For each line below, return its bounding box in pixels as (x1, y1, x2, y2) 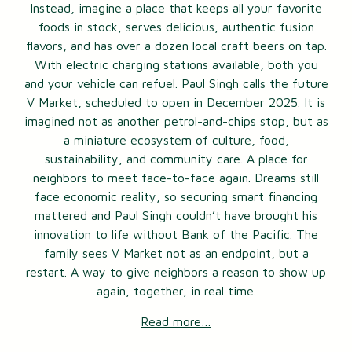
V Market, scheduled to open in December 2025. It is (27, 95, 325, 110)
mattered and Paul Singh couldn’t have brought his (35, 208, 317, 223)
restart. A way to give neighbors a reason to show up (26, 265, 326, 280)
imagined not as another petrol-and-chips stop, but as (24, 114, 328, 129)
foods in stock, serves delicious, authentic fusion (38, 20, 314, 35)
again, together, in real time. (96, 284, 256, 299)
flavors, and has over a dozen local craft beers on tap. (25, 38, 327, 53)
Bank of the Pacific (181, 227, 290, 242)
